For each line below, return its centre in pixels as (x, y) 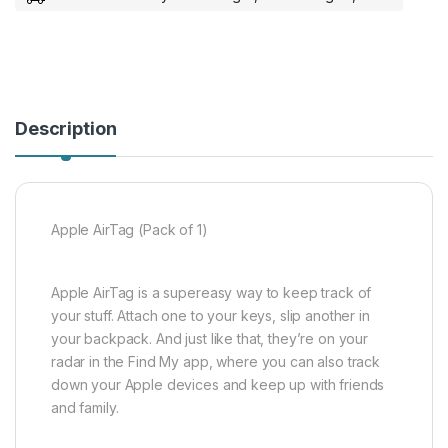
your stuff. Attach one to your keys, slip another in (210, 315)
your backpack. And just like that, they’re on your (209, 338)
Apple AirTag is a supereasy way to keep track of (211, 292)
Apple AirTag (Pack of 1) (129, 229)
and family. (85, 407)
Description (66, 128)
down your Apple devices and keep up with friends (218, 384)
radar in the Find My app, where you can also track (215, 361)
